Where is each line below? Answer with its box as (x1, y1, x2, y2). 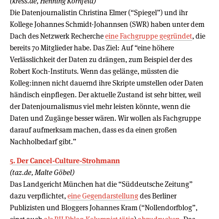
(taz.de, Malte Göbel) (10, 167, 74, 177)
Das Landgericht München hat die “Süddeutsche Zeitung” (10, 179, 193, 189)
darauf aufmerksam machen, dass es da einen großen (10, 125, 177, 134)
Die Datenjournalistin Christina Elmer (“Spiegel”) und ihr (10, 7, 188, 17)
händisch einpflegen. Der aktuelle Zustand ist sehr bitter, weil (10, 89, 201, 99)
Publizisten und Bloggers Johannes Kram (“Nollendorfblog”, (10, 202, 197, 212)
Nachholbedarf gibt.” (10, 136, 76, 146)
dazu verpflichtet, (10, 191, 67, 200)
